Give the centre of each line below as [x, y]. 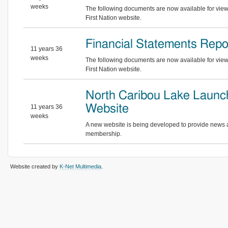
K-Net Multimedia [80, 166]
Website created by [35, 166]
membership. [104, 134]
